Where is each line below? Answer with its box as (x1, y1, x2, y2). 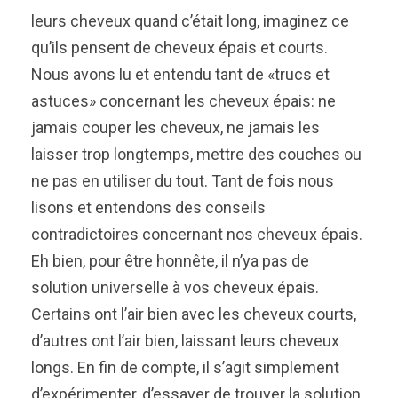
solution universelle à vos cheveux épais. (31, 277, 319, 297)
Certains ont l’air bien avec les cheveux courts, (31, 304, 356, 323)
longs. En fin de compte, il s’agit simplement (31, 357, 339, 377)
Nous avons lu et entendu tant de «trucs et (31, 64, 330, 84)
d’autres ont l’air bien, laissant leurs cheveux (31, 330, 339, 350)
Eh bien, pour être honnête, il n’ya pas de (31, 251, 309, 270)
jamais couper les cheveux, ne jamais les (31, 117, 320, 137)
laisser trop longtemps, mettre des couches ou (31, 144, 362, 163)
